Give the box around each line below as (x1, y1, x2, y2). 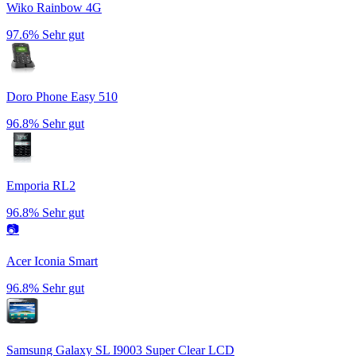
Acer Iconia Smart (6, 254, 98, 269)
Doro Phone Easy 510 (6, 90, 118, 104)
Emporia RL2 (6, 179, 75, 193)
